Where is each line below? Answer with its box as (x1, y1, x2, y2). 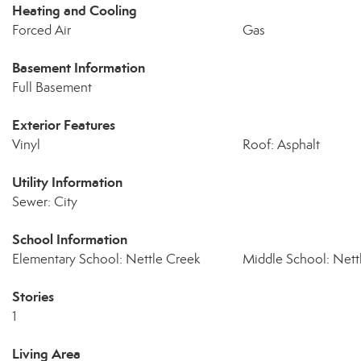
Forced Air (12, 22, 71, 39)
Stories (12, 288, 54, 305)
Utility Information (12, 173, 122, 191)
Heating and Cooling (12, 2, 137, 19)
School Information (12, 230, 127, 248)
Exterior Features (12, 116, 115, 134)
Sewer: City (12, 193, 77, 210)
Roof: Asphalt (242, 136, 320, 153)
